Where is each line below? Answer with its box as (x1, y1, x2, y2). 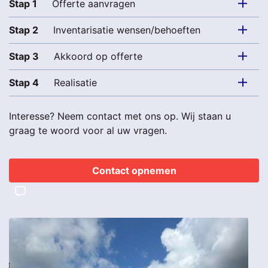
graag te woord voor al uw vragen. (9, 124, 167, 137)
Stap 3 (9, 50, 39, 62)
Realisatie (51, 76, 97, 89)
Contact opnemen (99, 165, 176, 177)
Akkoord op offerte (51, 50, 142, 62)
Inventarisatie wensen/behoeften (50, 23, 200, 36)
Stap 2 (9, 23, 38, 36)
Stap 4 (9, 76, 39, 89)
